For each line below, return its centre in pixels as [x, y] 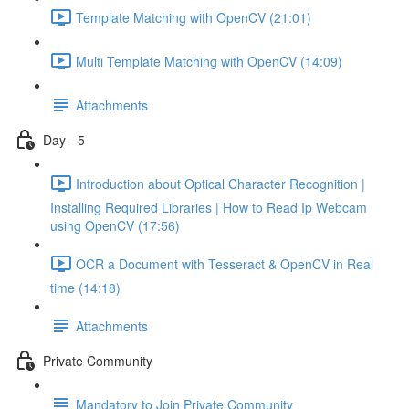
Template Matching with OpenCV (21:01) [194, 17]
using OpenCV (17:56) [115, 225]
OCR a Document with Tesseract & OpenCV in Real [225, 263]
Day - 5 [64, 139]
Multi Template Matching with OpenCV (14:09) [209, 61]
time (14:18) [85, 288]
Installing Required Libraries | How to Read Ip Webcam [209, 207]
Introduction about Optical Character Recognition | [220, 183]
